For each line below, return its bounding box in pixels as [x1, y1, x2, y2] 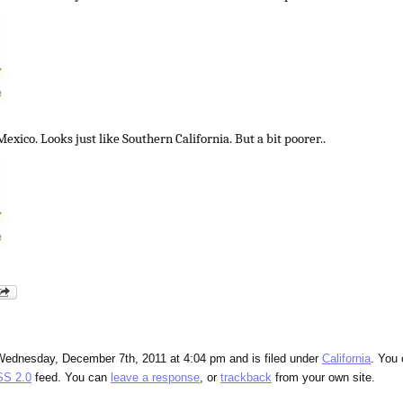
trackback [220, 372, 272, 385]
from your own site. [272, 372, 375, 385]
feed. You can [31, 372, 111, 385]
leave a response [111, 372, 200, 385]
